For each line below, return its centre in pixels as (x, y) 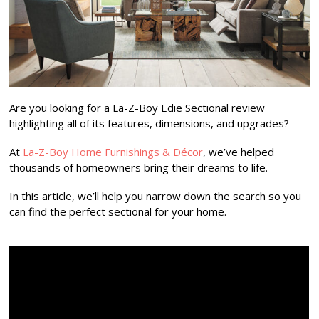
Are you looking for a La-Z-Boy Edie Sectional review (137, 107)
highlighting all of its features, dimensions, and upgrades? (150, 123)
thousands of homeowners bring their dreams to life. (139, 167)
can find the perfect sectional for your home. (118, 211)
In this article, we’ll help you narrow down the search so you (156, 195)
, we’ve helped (239, 151)
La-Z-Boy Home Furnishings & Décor (113, 151)
